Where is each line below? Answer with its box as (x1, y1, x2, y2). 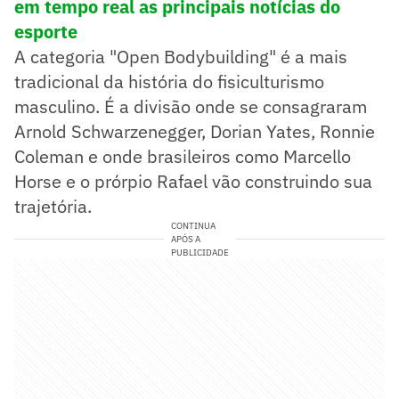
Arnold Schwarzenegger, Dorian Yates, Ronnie (14, 118, 375, 143)
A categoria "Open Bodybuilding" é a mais (14, 44, 347, 69)
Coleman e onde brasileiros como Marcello (14, 143, 351, 168)
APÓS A (170, 232, 200, 245)
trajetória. (14, 193, 92, 218)
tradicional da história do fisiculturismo (14, 69, 324, 94)
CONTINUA (170, 219, 216, 232)
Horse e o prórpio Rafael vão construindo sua (14, 168, 372, 193)
